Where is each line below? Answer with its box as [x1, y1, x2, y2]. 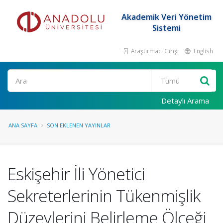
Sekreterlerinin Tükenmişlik [7, 184, 200, 207]
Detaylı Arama [161, 96, 209, 106]
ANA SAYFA [8, 121, 37, 129]
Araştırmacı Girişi [129, 47, 179, 55]
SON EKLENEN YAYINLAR [47, 121, 111, 129]
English [192, 47, 213, 55]
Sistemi [152, 22, 181, 33]
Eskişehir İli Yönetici [7, 162, 145, 185]
